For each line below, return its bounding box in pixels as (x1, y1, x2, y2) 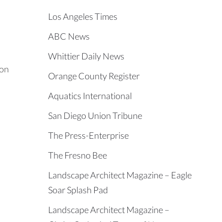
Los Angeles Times (48, 11, 117, 22)
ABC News (48, 31, 90, 42)
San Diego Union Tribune (48, 110, 142, 121)
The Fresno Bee (48, 150, 107, 161)
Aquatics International (48, 90, 132, 102)
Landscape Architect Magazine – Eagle (48, 169, 192, 181)
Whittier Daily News (48, 51, 124, 62)
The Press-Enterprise (48, 130, 129, 141)
